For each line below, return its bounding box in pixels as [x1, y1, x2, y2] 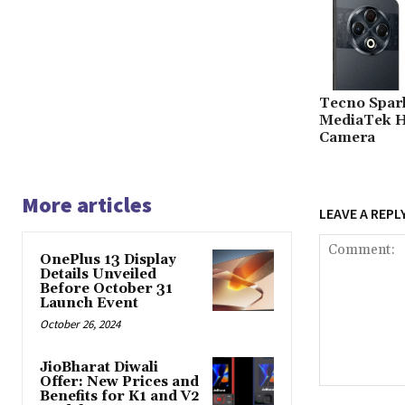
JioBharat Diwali [40, 359, 158, 377]
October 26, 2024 [40, 316, 120, 333]
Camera [318, 128, 375, 147]
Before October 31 [40, 280, 173, 298]
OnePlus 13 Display [40, 251, 176, 269]
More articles [22, 191, 152, 220]
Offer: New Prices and [40, 373, 199, 391]
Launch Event [40, 295, 138, 313]
